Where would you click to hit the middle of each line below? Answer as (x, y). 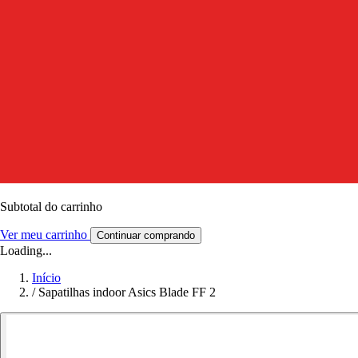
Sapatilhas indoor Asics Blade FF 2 (127, 292)
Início (46, 277)
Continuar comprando (146, 235)
